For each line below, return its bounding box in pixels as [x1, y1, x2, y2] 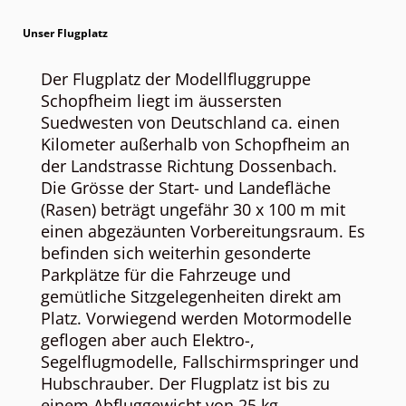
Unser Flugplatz [23, 25, 108, 41]
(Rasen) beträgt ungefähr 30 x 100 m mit [41, 198, 345, 220]
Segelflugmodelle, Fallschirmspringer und [41, 351, 359, 372]
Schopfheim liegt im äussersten [41, 90, 282, 111]
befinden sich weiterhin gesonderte [41, 242, 311, 264]
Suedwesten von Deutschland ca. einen [41, 111, 340, 133]
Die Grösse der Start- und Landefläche [41, 177, 331, 198]
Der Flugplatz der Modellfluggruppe [41, 68, 311, 90]
